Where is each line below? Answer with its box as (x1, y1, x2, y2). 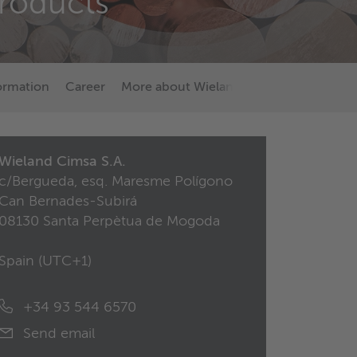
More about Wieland (121, 81, 241, 95)
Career (65, 81, 105, 95)
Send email (19, 327, 95, 342)
